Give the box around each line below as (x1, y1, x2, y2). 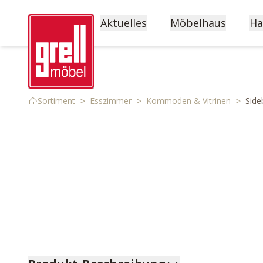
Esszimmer (90, 95, 131, 106)
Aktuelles (100, 16, 147, 30)
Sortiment (38, 95, 75, 106)
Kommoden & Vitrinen (146, 95, 231, 106)
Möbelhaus (170, 16, 226, 30)
